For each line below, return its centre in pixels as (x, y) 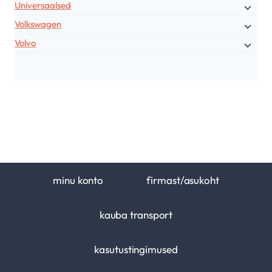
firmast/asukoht (183, 180)
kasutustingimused (136, 249)
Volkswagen (38, 24)
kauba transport (136, 215)
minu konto (78, 180)
